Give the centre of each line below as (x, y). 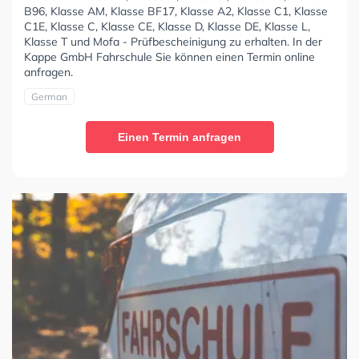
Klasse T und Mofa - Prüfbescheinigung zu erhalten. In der (173, 41)
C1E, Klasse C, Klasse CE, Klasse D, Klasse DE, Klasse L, (167, 26)
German (49, 96)
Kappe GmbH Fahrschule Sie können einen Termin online (169, 56)
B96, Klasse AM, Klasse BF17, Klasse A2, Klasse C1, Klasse (176, 11)
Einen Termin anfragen (179, 137)
